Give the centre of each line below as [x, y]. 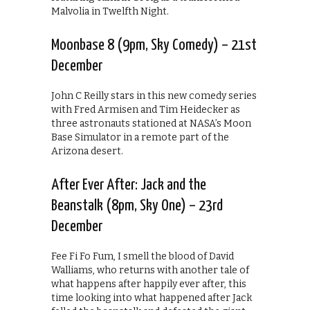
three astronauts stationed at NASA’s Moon [151, 123]
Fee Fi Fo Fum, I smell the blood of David [143, 256]
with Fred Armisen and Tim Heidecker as [146, 109]
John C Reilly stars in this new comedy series [154, 95]
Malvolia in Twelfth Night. [110, 11]
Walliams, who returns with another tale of [150, 270]
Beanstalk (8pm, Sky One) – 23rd [137, 206]
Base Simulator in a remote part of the [140, 137]
